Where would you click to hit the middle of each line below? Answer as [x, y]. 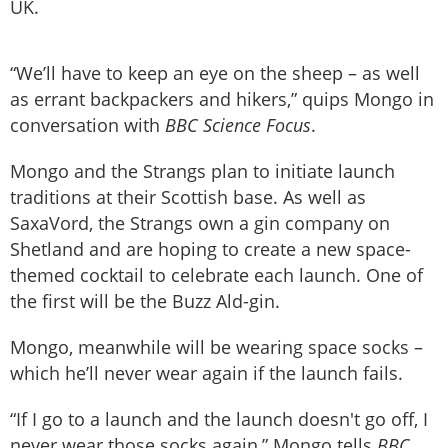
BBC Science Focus [238, 125]
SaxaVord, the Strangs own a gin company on [200, 223]
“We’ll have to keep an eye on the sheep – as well [215, 73]
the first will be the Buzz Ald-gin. [145, 301]
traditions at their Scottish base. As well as [188, 197]
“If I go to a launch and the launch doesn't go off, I [219, 419]
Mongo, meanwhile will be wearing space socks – [216, 347]
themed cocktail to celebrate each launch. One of [216, 275]
